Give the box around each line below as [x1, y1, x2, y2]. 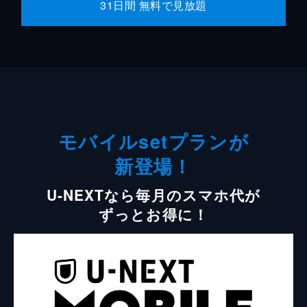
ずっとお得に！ [99, 203, 208, 224]
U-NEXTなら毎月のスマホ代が [47, 184, 260, 205]
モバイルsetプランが [58, 127, 249, 154]
